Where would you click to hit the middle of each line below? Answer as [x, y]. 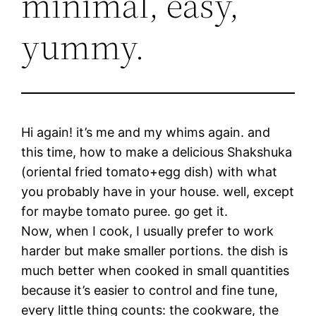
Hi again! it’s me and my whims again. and [146, 132]
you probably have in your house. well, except [158, 191]
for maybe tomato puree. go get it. [125, 211]
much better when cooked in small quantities [156, 270]
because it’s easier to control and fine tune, [150, 290]
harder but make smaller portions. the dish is [155, 250]
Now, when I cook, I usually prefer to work [148, 231]
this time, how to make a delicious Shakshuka [157, 152]
